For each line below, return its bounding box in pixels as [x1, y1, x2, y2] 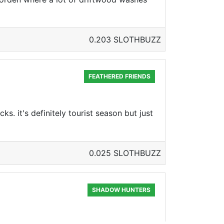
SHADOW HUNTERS [92, 186, 151, 193]
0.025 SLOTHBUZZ [89, 148, 161, 158]
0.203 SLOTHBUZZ [89, 34, 161, 44]
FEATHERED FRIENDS [88, 72, 151, 80]
